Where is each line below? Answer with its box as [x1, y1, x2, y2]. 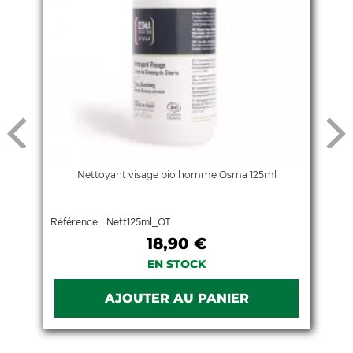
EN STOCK [147, 256, 206, 271]
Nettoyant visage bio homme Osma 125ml [76, 168, 277, 180]
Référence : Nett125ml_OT [50, 215, 171, 228]
